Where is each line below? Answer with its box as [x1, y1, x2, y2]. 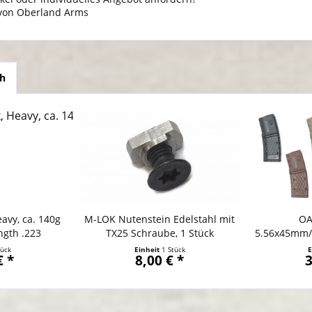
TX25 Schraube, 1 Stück [105, 226, 214, 240]
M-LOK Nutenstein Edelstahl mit [84, 212, 235, 226]
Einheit [134, 244, 162, 255]
